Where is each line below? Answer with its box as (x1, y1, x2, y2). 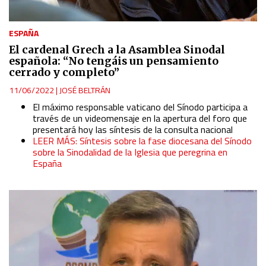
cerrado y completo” (9, 66, 119, 80)
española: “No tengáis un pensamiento (9, 55, 218, 68)
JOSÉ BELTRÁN (59, 84, 110, 97)
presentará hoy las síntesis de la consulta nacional (33, 122, 233, 137)
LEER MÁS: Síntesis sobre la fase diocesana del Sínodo (33, 134, 252, 148)
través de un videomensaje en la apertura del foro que (33, 111, 247, 126)
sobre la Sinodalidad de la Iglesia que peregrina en (33, 145, 227, 160)
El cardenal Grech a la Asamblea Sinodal (9, 43, 225, 57)
